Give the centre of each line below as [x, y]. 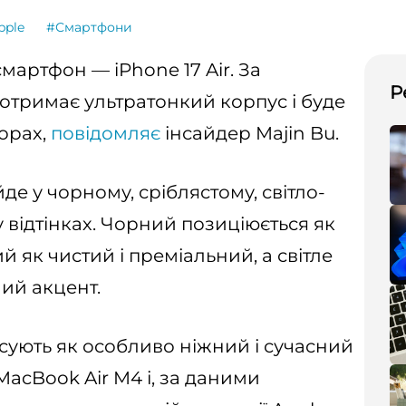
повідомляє [103, 133]
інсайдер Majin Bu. [250, 133]
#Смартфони [89, 27]
